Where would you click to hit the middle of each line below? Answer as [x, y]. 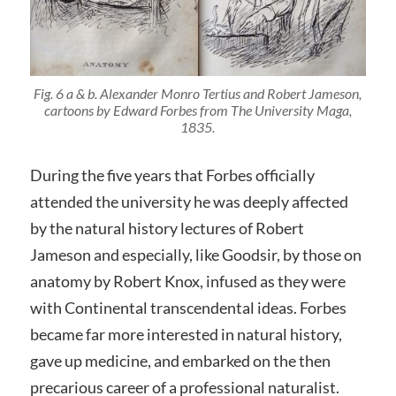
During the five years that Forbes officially [172, 175]
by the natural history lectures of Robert [167, 228]
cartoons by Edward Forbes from [137, 110]
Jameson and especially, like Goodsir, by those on [195, 255]
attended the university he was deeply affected [189, 202]
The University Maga [289, 110]
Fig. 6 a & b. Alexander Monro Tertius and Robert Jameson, [198, 94]
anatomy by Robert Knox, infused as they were [187, 282]
